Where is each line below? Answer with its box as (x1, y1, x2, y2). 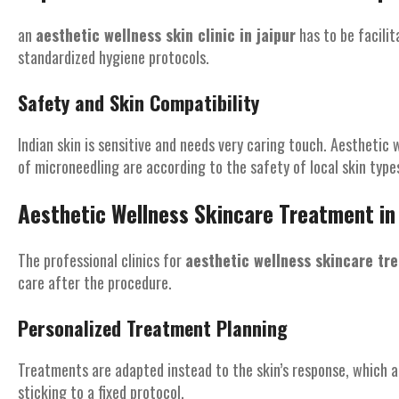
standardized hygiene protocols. (18, 45, 209, 69)
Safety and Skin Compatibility (18, 88, 259, 117)
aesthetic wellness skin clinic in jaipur (36, 23, 296, 46)
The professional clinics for (18, 248, 185, 272)
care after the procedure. (18, 271, 172, 294)
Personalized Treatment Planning (18, 313, 288, 342)
